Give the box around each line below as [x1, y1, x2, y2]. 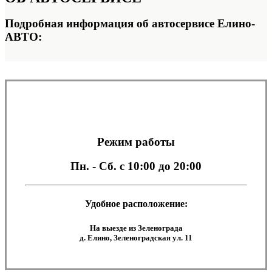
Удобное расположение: [84, 199, 188, 209]
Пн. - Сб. [70, 160, 120, 173]
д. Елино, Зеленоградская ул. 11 [80, 233, 192, 242]
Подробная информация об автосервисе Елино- [5, 17, 255, 30]
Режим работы [97, 135, 175, 148]
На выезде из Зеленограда [89, 223, 183, 233]
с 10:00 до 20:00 [120, 160, 202, 173]
